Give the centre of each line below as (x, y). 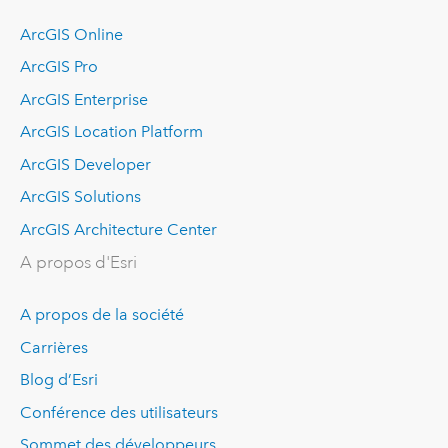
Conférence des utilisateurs (118, 412)
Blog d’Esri (58, 380)
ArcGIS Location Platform (111, 132)
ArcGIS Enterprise (83, 99)
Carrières (53, 347)
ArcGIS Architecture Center (118, 230)
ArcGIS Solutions (80, 197)
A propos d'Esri (78, 262)
